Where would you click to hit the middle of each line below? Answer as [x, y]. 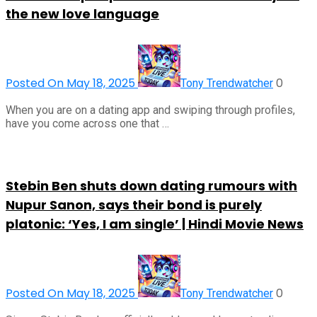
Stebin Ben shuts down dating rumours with [151, 186]
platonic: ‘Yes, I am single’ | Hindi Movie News [155, 224]
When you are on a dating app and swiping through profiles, [150, 110]
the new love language [82, 14]
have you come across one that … [87, 124]
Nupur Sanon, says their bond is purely [134, 205]
